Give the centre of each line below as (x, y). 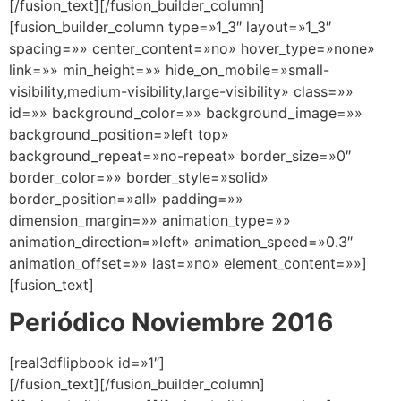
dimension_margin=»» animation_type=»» (150, 220)
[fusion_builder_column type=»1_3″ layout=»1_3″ (170, 26)
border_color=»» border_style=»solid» (139, 177)
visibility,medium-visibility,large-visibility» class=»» (181, 91)
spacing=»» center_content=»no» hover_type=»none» (192, 48)
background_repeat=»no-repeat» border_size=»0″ (180, 155)
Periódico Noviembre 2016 (171, 323)
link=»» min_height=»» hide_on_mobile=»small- (169, 69)
